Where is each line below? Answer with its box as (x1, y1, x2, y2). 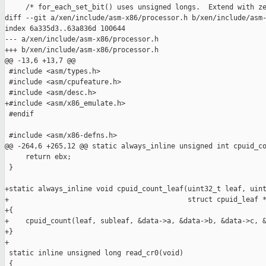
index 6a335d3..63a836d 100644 (5, 24, 125, 33)
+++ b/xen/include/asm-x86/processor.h (5, 46, 159, 55)
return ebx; (5, 153, 71, 161)
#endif (5, 110, 34, 119)
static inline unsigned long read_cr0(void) (5, 249, 183, 258)
